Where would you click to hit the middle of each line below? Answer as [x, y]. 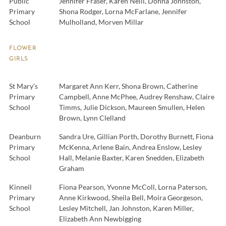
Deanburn [25, 137]
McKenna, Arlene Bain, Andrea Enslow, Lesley [130, 147]
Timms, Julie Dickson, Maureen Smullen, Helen [132, 107]
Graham [72, 168]
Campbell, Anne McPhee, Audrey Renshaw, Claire [137, 97]
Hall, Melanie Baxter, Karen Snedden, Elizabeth [132, 158]
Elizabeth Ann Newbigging [100, 219]
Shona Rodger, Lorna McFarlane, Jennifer [123, 12]
